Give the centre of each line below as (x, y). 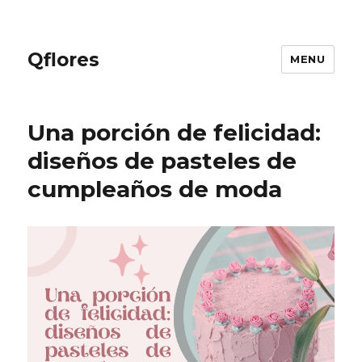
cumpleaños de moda (155, 189)
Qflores (64, 59)
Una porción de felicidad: (175, 133)
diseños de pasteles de (162, 161)
